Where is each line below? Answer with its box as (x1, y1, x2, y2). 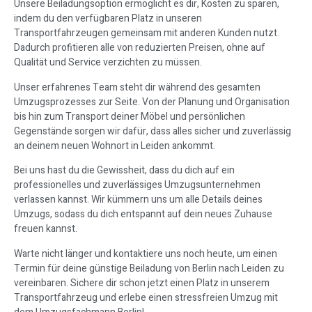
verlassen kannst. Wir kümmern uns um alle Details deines (14, 192, 263, 208)
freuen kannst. (14, 221, 77, 237)
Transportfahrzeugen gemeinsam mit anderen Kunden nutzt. (14, 26, 279, 41)
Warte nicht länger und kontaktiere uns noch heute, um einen (14, 246, 277, 261)
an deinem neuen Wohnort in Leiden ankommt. (14, 138, 215, 153)
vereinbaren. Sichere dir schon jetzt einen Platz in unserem (14, 275, 270, 290)
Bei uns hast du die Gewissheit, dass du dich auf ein (14, 163, 235, 178)
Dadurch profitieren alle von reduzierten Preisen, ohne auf (14, 40, 265, 56)
